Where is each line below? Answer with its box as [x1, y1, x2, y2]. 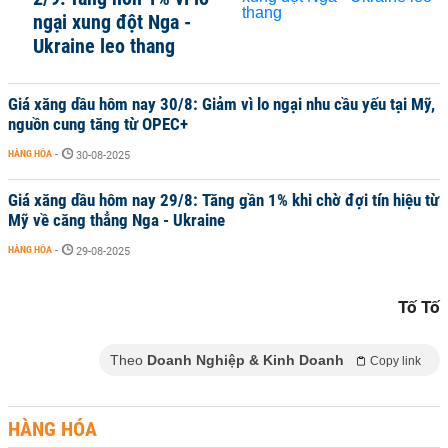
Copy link [370, 354, 421, 368]
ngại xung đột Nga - [33, 10, 191, 34]
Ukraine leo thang [33, 34, 175, 58]
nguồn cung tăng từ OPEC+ [8, 114, 188, 134]
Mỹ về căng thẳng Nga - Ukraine [8, 210, 225, 230]
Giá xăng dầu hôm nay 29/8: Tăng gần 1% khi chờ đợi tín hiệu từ [8, 190, 439, 210]
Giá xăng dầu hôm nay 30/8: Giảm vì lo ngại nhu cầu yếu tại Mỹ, [8, 94, 435, 114]
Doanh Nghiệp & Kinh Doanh [147, 352, 344, 368]
